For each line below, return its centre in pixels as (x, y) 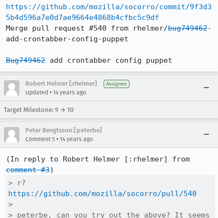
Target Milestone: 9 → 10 (39, 110)
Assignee (117, 84)
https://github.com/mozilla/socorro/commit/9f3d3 (109, 7)
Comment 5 (40, 139)
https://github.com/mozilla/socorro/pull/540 (102, 194)
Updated (37, 92)
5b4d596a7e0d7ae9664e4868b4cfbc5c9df (82, 18)
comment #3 (28, 170)
